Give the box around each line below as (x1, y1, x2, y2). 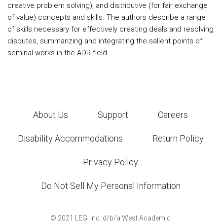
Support (98, 110, 128, 120)
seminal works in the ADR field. (7, 48, 109, 57)
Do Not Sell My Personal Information (40, 181, 181, 191)
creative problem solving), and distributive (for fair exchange (7, 1, 208, 10)
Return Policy (152, 133, 204, 144)
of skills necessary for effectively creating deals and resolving (7, 25, 214, 34)
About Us (33, 110, 68, 120)
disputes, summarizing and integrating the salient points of (7, 37, 202, 45)
